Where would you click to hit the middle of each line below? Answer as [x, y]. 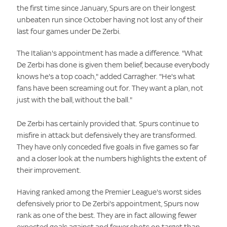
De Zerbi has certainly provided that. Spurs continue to [108, 123]
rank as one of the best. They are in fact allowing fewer [107, 215]
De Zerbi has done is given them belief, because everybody [113, 64]
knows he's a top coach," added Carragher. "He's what [106, 76]
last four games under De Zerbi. [69, 31]
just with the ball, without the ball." [75, 99]
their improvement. [49, 170]
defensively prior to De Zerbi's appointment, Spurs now [108, 203]
